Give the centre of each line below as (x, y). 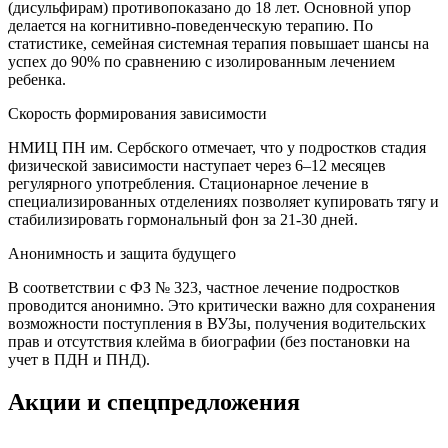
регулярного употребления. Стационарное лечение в (188, 184)
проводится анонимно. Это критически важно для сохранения (221, 306)
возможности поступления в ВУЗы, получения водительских (217, 324)
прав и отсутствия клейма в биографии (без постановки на (209, 342)
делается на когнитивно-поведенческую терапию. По (190, 26)
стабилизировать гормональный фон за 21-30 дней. (183, 220)
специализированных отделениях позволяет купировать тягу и (223, 202)
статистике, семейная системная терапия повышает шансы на (218, 44)
